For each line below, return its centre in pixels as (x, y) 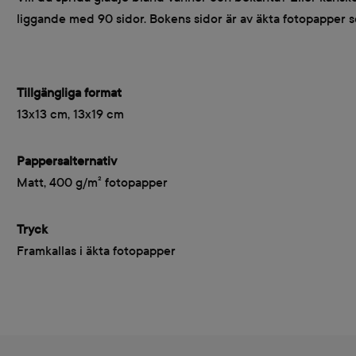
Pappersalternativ (67, 161)
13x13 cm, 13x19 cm (70, 114)
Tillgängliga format (69, 93)
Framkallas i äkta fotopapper (96, 251)
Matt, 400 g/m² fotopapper (92, 182)
